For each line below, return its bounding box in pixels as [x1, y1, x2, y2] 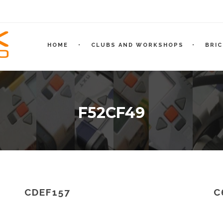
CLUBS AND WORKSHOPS [91, 42, 184, 48]
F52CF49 [78, 104, 145, 122]
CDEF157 [24, 187, 71, 198]
